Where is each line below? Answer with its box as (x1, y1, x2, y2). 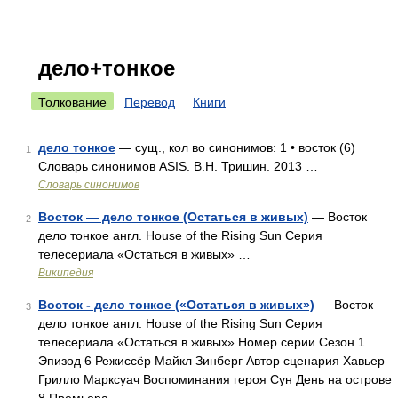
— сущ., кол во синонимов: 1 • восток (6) (115, 140, 355, 155)
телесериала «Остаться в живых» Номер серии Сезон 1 (38, 335, 365, 349)
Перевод (124, 95, 175, 109)
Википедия (38, 267, 93, 279)
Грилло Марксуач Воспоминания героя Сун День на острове (38, 372, 392, 386)
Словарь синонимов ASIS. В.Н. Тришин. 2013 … (38, 159, 318, 173)
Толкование (38, 95, 107, 109)
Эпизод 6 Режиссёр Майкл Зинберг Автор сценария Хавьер (38, 354, 385, 368)
